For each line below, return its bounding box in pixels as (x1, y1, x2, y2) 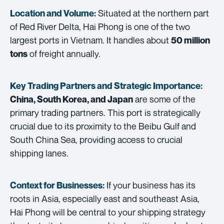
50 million (171, 34, 210, 45)
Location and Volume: (10, 7, 96, 18)
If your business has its (104, 179, 195, 190)
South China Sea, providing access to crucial (10, 133, 182, 145)
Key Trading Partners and (10, 80, 114, 91)
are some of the (133, 93, 195, 104)
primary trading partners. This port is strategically (10, 106, 200, 118)
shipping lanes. (10, 147, 68, 158)
